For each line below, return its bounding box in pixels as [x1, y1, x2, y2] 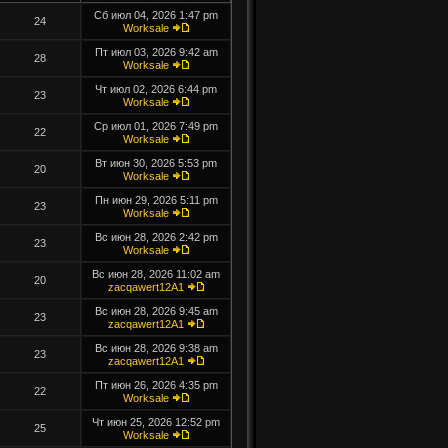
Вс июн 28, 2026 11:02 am [92, 268, 220, 280]
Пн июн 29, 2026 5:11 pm [94, 194, 218, 206]
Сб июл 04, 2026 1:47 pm [94, 9, 218, 21]
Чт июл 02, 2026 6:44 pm [95, 83, 217, 95]
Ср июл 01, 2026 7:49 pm [94, 120, 218, 132]
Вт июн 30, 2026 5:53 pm [95, 157, 217, 169]
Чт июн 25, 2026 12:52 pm [92, 416, 220, 428]
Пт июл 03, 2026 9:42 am [94, 46, 218, 58]
